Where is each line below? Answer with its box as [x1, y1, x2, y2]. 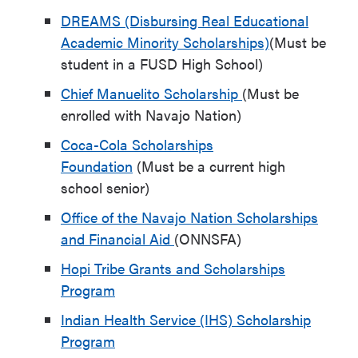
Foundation [61, 156, 133, 176]
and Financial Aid [61, 229, 174, 249]
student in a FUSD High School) [61, 54, 263, 74]
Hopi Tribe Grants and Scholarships [61, 258, 285, 278]
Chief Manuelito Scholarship [61, 83, 242, 103]
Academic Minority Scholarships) [61, 32, 269, 52]
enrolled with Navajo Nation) [61, 105, 241, 125]
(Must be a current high [133, 156, 285, 176]
